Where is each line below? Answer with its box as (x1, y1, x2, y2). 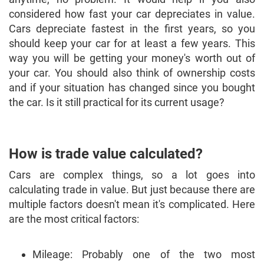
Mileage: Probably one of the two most (32, 248, 255, 261)
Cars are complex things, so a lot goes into (9, 169, 255, 181)
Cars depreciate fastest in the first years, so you (9, 22, 255, 35)
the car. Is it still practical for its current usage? (9, 96, 227, 109)
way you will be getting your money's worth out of (9, 52, 255, 65)
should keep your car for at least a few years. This (9, 37, 255, 50)
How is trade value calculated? (9, 146, 203, 163)
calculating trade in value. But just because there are (9, 183, 255, 196)
